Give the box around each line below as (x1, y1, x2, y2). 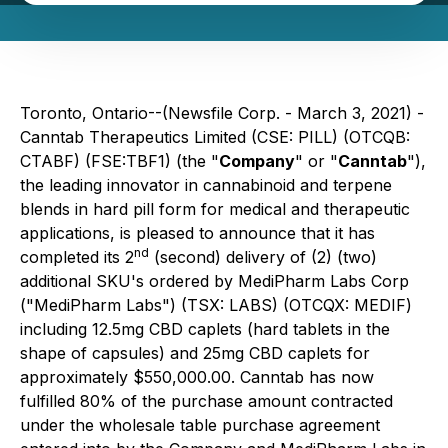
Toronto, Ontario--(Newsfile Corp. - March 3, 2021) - (20, 103, 424, 123)
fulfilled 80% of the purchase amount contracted (20, 391, 393, 411)
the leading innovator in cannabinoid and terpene (20, 175, 392, 195)
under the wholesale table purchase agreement (20, 415, 380, 435)
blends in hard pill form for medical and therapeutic (20, 199, 410, 219)
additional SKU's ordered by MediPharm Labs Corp (20, 271, 409, 291)
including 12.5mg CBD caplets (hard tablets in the (20, 319, 390, 339)
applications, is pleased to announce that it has (20, 223, 375, 243)
